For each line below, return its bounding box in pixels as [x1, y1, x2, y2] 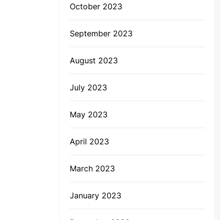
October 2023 [70, 1, 122, 12]
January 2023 [70, 191, 121, 201]
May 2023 [70, 110, 108, 120]
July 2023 [70, 82, 107, 93]
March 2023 [70, 164, 115, 174]
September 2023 [70, 28, 133, 39]
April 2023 [70, 137, 109, 147]
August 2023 [70, 55, 118, 66]
